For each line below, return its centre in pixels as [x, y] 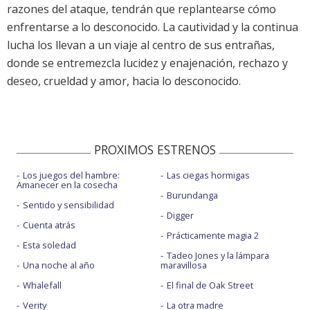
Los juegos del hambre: [71, 175]
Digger [180, 216]
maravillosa [183, 265]
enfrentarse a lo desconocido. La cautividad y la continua [153, 27]
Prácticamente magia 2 [212, 236]
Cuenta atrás [49, 225]
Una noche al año [59, 265]
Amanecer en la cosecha [67, 185]
